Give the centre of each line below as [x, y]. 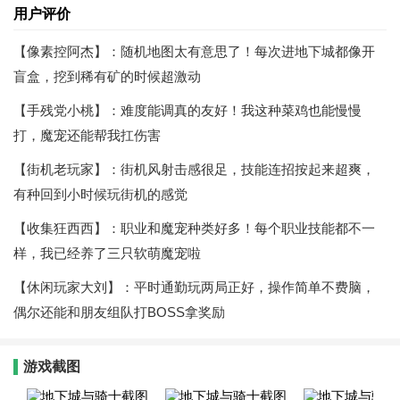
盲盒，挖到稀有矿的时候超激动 [107, 76]
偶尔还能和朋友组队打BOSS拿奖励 [119, 312]
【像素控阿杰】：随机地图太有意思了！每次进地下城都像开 [194, 51]
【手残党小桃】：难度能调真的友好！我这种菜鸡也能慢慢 [187, 110]
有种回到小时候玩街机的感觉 [100, 194]
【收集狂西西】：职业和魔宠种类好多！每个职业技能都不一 [194, 228]
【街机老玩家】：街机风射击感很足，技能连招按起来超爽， [194, 169]
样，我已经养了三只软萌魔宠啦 [107, 253]
